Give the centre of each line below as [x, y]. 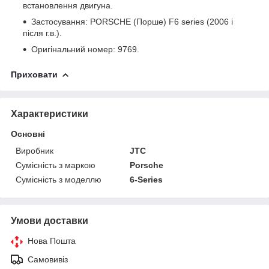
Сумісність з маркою [56, 165]
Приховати [34, 74]
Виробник [35, 150]
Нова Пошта [52, 240]
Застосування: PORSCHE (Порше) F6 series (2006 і [132, 21]
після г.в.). [42, 33]
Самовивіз [48, 259]
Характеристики [50, 113]
